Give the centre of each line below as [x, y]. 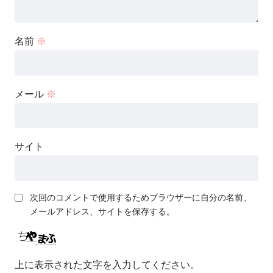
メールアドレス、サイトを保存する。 [102, 212]
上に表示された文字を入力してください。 [107, 265]
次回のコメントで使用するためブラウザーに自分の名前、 [141, 198]
